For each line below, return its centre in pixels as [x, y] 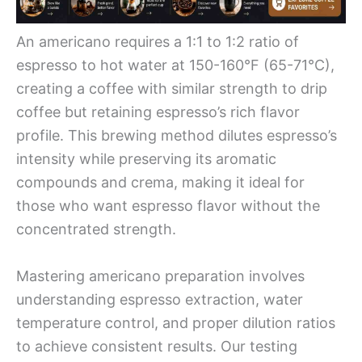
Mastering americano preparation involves [160, 276]
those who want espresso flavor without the [168, 206]
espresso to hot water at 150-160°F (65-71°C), [175, 65]
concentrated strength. [96, 229]
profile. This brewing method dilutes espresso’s [177, 135]
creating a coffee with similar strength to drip [172, 88]
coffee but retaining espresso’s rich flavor [158, 112]
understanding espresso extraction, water [160, 299]
